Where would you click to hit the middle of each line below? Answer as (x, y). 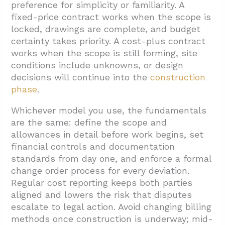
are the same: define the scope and (89, 123)
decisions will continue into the (81, 77)
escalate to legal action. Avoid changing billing (111, 207)
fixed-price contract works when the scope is (111, 17)
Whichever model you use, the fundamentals (109, 110)
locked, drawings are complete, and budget (106, 29)
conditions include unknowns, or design (97, 65)
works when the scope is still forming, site (104, 53)
